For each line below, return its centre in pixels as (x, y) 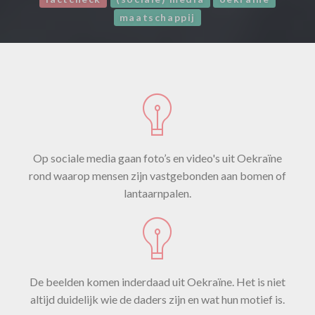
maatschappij (157, 17)
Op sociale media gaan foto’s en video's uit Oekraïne (157, 158)
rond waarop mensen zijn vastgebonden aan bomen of (157, 175)
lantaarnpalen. (157, 193)
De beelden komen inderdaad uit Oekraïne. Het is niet (157, 282)
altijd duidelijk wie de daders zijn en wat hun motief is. (157, 299)
